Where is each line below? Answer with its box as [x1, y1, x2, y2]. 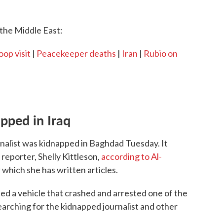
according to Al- [101, 151, 162, 162]
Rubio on [144, 48, 178, 59]
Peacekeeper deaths [37, 48, 116, 59]
